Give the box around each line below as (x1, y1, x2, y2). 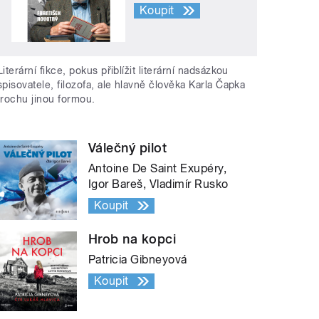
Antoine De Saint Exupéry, (88, 162, 227, 176)
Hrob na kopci (88, 231, 177, 247)
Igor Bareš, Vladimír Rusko (88, 177, 229, 192)
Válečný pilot (88, 140, 167, 156)
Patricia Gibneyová (88, 253, 187, 267)
